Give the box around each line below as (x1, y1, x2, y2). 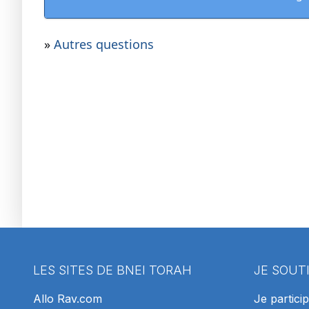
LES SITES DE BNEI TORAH (33, 263, 192, 278)
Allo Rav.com (33, 292, 102, 306)
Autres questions (54, 36, 154, 53)
